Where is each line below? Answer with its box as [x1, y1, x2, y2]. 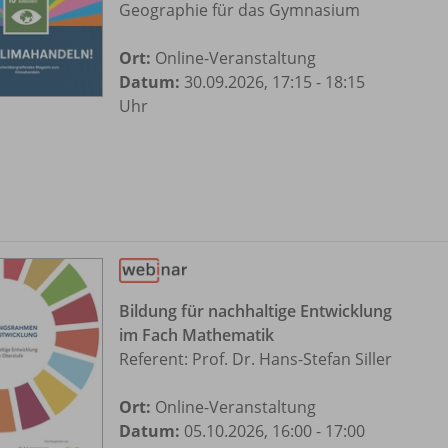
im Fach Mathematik [119, 324, 274, 347]
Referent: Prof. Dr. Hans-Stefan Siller [119, 348, 392, 371]
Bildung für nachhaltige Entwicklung [119, 300, 392, 323]
